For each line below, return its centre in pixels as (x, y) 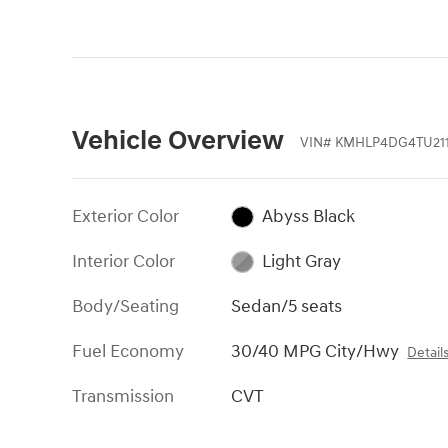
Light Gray (301, 261)
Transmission (123, 396)
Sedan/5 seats (287, 306)
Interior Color (123, 261)
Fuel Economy (128, 351)
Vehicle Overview (178, 141)
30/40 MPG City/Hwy (315, 351)
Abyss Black (308, 216)
